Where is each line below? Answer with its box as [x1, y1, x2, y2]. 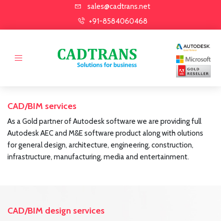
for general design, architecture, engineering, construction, [7, 141, 193, 150]
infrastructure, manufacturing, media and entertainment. [7, 152, 189, 162]
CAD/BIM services [7, 101, 76, 112]
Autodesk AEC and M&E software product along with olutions [7, 129, 203, 138]
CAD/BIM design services [7, 205, 105, 217]
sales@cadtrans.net [87, 2, 150, 11]
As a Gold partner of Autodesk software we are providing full [7, 117, 201, 126]
